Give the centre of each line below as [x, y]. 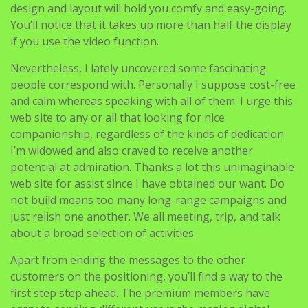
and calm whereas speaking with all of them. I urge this [152, 101]
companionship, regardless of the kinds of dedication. [148, 134]
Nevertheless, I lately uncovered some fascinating [138, 68]
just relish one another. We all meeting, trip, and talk [145, 217]
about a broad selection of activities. [103, 233]
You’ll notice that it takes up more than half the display [151, 25]
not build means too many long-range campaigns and [148, 200]
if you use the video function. [85, 41]
